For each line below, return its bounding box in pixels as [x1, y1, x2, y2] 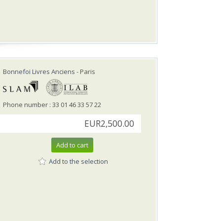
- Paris [75, 67, 95, 76]
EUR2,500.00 [84, 118, 134, 130]
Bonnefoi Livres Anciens [3, 67, 75, 76]
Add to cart [56, 141, 88, 150]
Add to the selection [49, 156, 108, 166]
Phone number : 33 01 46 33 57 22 [3, 100, 101, 110]
